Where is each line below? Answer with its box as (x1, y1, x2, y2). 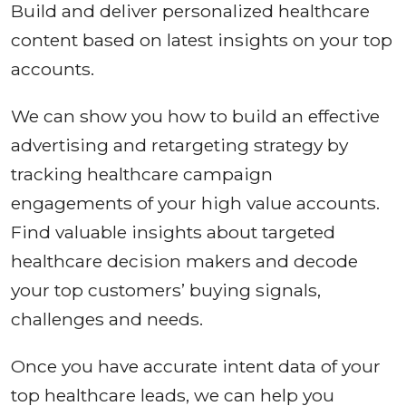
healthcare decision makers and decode (11, 250, 358, 273)
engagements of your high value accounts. (11, 192, 380, 215)
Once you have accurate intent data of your (11, 355, 381, 378)
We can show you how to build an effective (11, 105, 380, 128)
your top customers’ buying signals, (11, 279, 321, 302)
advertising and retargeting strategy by (11, 134, 348, 157)
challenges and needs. (11, 308, 203, 331)
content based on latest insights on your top (11, 29, 392, 52)
